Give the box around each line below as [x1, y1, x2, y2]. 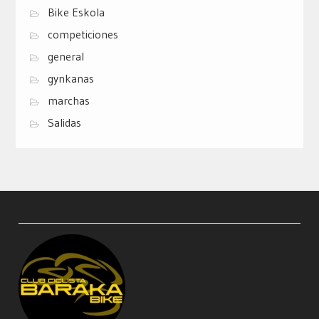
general [47, 49, 84, 64]
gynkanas [47, 71, 94, 86]
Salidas [47, 115, 81, 130]
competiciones [47, 27, 118, 42]
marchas [47, 93, 90, 108]
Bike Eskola [47, 5, 105, 20]
